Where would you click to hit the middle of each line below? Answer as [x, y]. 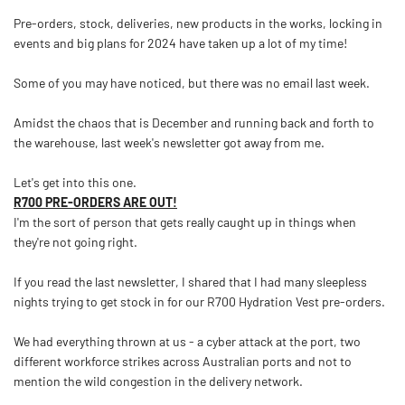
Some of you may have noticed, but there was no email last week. [192, 83]
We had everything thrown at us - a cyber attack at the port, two [187, 341]
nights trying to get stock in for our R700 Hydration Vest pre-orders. [199, 301]
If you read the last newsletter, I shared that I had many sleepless [190, 282]
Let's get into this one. [75, 182]
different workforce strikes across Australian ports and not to [183, 361]
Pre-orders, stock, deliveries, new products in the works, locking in [198, 23]
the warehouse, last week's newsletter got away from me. [169, 142]
